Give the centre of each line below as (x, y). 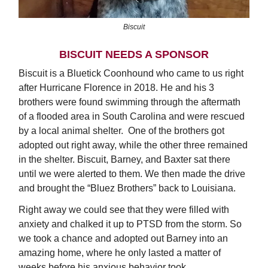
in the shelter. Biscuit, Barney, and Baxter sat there (124, 159)
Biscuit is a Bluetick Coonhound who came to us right (131, 73)
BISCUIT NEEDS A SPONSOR (134, 54)
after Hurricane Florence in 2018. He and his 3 (116, 87)
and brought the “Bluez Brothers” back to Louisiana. (127, 188)
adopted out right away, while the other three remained (133, 145)
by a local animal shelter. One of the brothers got (121, 130)
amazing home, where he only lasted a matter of (120, 252)
